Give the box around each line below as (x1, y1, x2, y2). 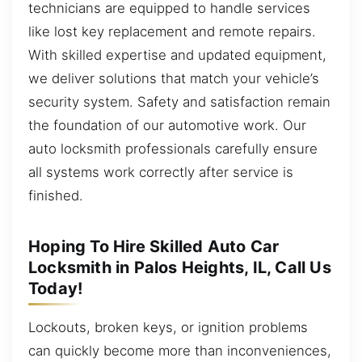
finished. (28, 187, 83, 204)
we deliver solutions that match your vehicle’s (28, 69, 319, 86)
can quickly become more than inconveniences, (28, 342, 331, 359)
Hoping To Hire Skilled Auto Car (28, 236, 280, 256)
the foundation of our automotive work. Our (28, 116, 306, 133)
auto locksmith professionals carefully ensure (28, 140, 318, 157)
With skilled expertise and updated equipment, (28, 46, 326, 63)
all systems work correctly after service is (28, 163, 293, 180)
